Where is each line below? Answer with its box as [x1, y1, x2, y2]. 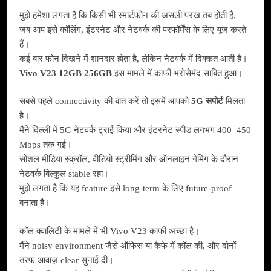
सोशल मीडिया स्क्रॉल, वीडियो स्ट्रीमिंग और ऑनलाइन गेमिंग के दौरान [19, 154, 238, 165]
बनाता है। [19, 198, 50, 208]
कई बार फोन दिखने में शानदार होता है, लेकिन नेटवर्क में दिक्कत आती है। [19, 53, 247, 64]
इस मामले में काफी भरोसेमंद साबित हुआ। [112, 68, 243, 78]
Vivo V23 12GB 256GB [19, 68, 112, 78]
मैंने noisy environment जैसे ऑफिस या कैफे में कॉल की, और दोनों [19, 240, 236, 250]
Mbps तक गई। [19, 140, 72, 150]
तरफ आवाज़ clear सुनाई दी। [19, 255, 114, 265]
